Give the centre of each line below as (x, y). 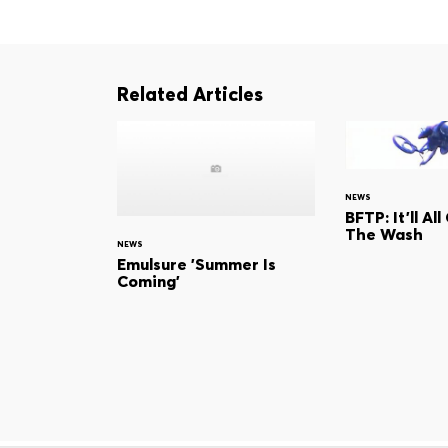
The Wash (384, 234)
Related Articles (190, 94)
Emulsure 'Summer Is (196, 264)
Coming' (148, 281)
